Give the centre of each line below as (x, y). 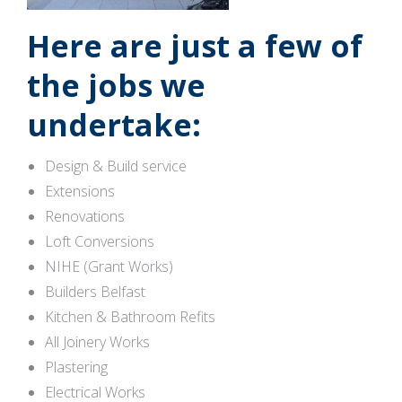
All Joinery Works (97, 342)
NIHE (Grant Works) (109, 267)
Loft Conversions (100, 241)
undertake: (114, 125)
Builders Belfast (95, 292)
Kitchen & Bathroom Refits (130, 317)
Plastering (76, 367)
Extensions (80, 191)
